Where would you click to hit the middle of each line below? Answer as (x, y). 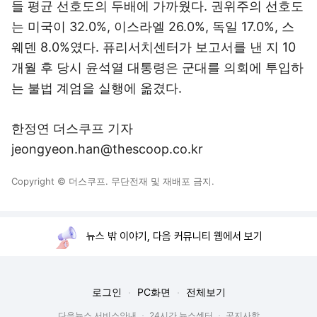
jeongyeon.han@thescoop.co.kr (107, 149)
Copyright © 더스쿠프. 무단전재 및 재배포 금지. (113, 181)
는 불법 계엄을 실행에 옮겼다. (97, 88)
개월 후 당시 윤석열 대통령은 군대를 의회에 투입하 (157, 68)
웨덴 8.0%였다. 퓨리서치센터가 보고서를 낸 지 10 (154, 47)
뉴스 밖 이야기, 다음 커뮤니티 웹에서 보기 (174, 236)
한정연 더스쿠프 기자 (72, 128)
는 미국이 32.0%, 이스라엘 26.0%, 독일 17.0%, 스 (153, 27)
